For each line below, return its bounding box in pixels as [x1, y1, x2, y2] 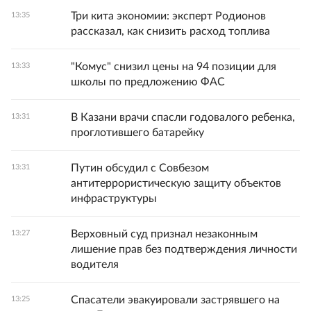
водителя [71, 258, 119, 270]
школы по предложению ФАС [71, 76, 225, 87]
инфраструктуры [71, 192, 157, 204]
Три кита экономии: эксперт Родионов [71, 10, 266, 22]
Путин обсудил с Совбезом [71, 162, 209, 174]
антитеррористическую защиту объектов [71, 177, 281, 189]
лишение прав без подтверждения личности [71, 243, 297, 255]
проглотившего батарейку [71, 126, 204, 138]
